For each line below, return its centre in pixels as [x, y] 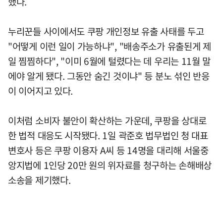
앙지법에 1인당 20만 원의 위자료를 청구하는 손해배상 [110, 165]
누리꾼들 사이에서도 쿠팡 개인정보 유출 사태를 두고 [106, 31]
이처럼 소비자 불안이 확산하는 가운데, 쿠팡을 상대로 [107, 120]
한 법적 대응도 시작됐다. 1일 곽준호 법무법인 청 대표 [108, 135]
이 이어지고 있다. [40, 90]
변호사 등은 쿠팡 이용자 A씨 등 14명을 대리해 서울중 [108, 150]
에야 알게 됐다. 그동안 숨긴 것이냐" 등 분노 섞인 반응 [109, 76]
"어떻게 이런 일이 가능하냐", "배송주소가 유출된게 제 [110, 46]
